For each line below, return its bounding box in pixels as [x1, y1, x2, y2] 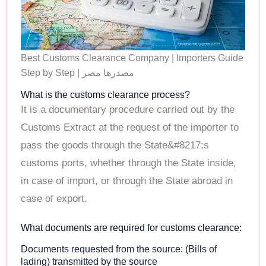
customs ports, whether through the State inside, [21, 157, 236, 169]
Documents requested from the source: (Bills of [21, 243, 217, 254]
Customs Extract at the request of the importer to [21, 122, 239, 134]
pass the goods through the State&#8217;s [21, 140, 209, 151]
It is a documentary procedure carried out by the [21, 104, 235, 116]
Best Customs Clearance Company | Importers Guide [21, 53, 243, 64]
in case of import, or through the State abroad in [21, 175, 233, 187]
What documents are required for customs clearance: [21, 222, 242, 233]
